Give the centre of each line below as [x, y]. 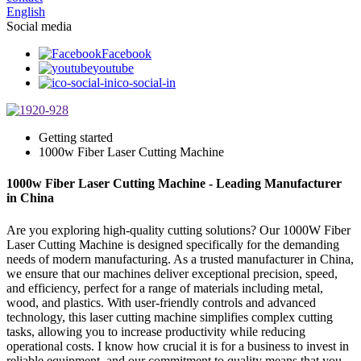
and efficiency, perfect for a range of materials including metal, [165, 288]
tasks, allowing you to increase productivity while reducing [156, 331]
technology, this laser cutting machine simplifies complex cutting [170, 317]
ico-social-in [145, 82]
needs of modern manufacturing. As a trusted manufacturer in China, [180, 259]
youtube [113, 68]
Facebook [127, 53]
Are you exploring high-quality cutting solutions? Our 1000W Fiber [178, 230]
